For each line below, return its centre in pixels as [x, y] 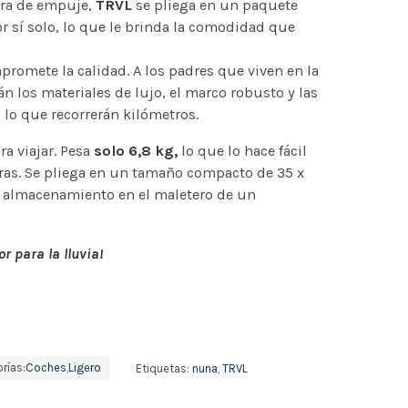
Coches [46, 367]
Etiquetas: [163, 367]
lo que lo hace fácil [242, 151]
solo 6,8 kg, [135, 151]
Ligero [84, 367]
